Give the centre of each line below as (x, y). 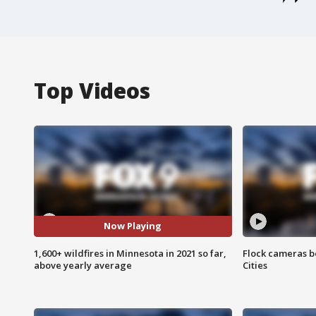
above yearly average (83, 265)
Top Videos (92, 90)
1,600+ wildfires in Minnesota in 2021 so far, (130, 253)
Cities (255, 265)
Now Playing (133, 226)
